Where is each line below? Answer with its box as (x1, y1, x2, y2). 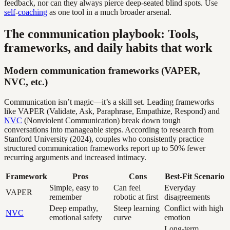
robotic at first (113, 193, 158, 201)
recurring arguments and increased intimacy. (4, 153, 146, 162)
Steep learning (113, 204, 160, 213)
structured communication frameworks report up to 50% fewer (4, 144, 205, 152)
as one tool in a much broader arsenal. (47, 8, 171, 17)
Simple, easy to (49, 183, 99, 192)
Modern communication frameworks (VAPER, (4, 65, 200, 76)
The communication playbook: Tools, (4, 27, 199, 41)
